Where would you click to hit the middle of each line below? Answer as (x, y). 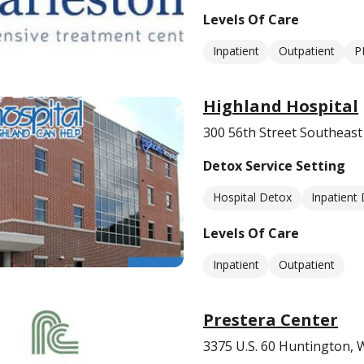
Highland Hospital (281, 106)
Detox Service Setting (274, 166)
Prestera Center (271, 320)
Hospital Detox (252, 197)
